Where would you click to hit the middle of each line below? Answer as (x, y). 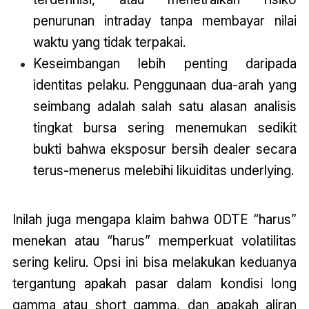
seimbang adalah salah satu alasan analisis (165, 106)
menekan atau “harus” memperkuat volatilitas (154, 240)
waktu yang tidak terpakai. (109, 42)
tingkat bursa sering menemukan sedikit (165, 127)
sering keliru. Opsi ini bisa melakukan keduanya (154, 262)
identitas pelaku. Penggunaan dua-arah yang (165, 84)
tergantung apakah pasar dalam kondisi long (154, 283)
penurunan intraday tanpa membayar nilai (165, 20)
